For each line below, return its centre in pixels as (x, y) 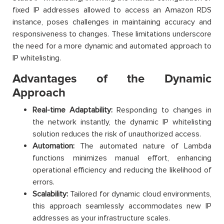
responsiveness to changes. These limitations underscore (112, 34)
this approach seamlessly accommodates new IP (122, 206)
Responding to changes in (162, 110)
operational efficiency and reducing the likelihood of (122, 170)
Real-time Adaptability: (73, 110)
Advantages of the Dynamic (112, 78)
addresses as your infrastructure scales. (101, 218)
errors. (43, 182)
